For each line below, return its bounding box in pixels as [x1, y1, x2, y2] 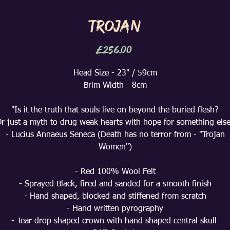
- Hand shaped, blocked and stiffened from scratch [24, 193, 206, 201]
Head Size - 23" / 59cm [73, 69, 157, 78]
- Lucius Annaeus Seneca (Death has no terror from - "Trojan [5, 131, 225, 139]
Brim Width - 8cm [83, 82, 147, 90]
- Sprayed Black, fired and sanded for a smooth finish [18, 180, 212, 188]
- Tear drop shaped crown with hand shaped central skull [11, 217, 219, 225]
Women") [98, 143, 132, 151]
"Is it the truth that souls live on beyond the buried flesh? [11, 106, 219, 114]
